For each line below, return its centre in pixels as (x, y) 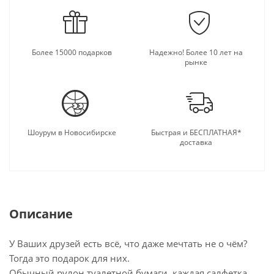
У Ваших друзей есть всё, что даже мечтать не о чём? (128, 243)
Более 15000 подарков (72, 52)
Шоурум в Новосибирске (72, 132)
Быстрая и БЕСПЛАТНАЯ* (196, 132)
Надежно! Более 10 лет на (196, 52)
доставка (196, 142)
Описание (41, 214)
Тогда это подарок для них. (69, 258)
